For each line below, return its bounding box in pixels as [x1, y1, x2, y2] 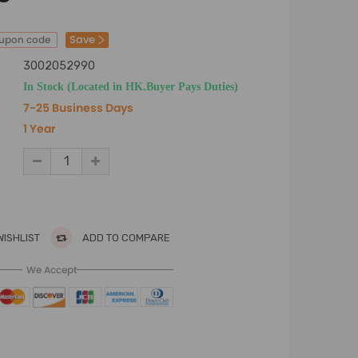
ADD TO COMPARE [80, 232, 170, 244]
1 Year [23, 121, 56, 137]
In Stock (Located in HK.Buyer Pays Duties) [23, 81, 238, 92]
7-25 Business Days [23, 100, 133, 116]
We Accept [26, 263, 77, 276]
